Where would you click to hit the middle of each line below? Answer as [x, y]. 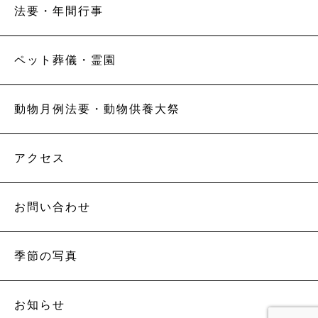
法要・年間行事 [59, 11]
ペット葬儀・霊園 [65, 60]
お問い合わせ [53, 207]
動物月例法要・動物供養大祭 [97, 109]
